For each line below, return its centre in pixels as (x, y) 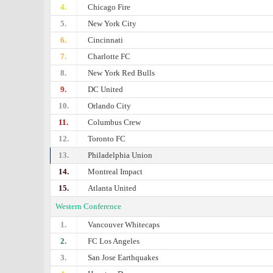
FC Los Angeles (114, 241)
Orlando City (110, 106)
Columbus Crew (115, 122)
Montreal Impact (115, 172)
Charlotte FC (109, 56)
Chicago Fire (109, 7)
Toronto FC (107, 139)
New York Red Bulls (122, 73)
